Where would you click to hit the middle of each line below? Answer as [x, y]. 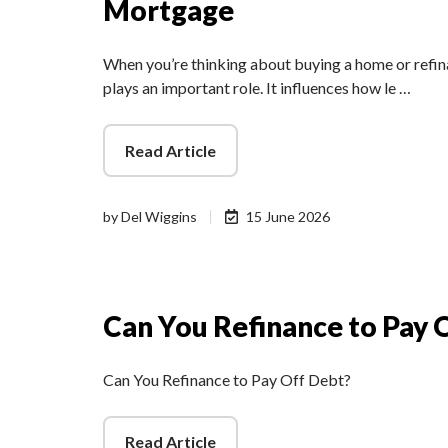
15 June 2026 [288, 216]
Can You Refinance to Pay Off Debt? [227, 379]
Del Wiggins [159, 216]
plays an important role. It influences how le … [257, 88]
